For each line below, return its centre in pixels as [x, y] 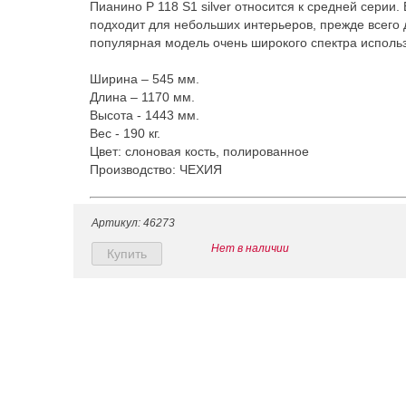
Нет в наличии [250, 248]
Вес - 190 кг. [125, 133]
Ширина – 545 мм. [145, 79]
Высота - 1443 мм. [145, 115]
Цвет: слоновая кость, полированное [199, 151]
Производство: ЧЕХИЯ [156, 169]
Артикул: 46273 [133, 223]
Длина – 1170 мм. [142, 97]
